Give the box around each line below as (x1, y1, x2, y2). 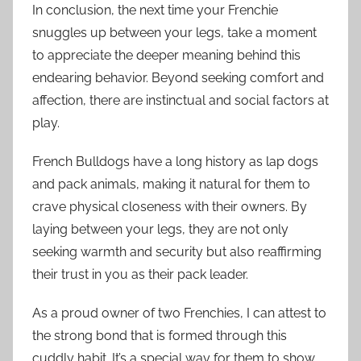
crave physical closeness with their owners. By (32, 199, 307, 215)
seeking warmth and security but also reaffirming (32, 244, 322, 260)
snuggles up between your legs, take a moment (32, 25, 317, 41)
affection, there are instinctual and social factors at (32, 93, 329, 109)
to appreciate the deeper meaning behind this (32, 48, 301, 64)
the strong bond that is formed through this (32, 328, 287, 344)
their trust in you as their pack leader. (32, 267, 248, 283)
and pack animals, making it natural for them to (32, 176, 310, 193)
